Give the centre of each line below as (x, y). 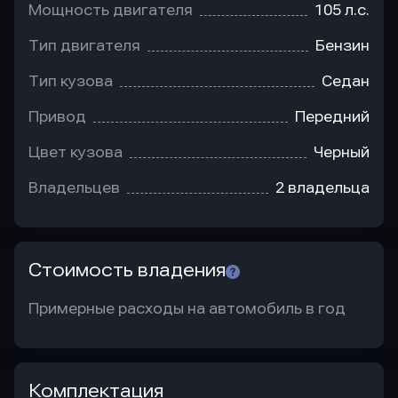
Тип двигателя (84, 46)
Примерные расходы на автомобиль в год (187, 309)
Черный (342, 152)
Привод (57, 117)
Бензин (342, 46)
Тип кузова (71, 81)
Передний (332, 117)
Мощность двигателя (111, 10)
